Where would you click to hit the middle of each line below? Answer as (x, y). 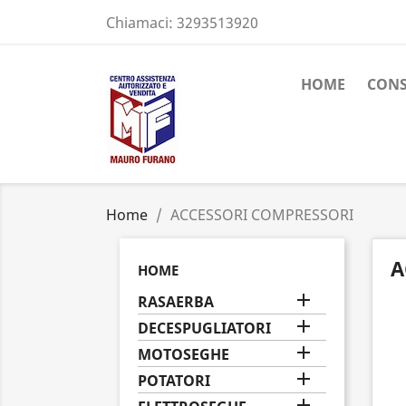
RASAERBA (176, 302)
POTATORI (174, 381)
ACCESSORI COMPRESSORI (262, 215)
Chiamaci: (141, 23)
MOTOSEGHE (184, 354)
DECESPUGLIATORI (204, 328)
